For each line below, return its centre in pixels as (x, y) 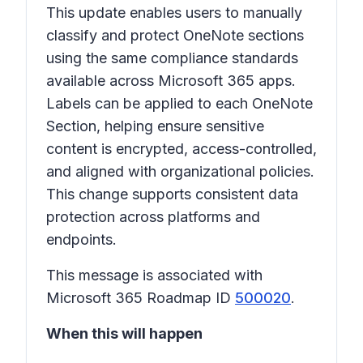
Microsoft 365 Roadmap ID (141, 298)
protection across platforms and (153, 217)
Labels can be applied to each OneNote (179, 103)
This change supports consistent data (172, 194)
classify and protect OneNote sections (175, 35)
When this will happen (124, 333)
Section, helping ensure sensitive (155, 126)
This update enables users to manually (174, 13)
